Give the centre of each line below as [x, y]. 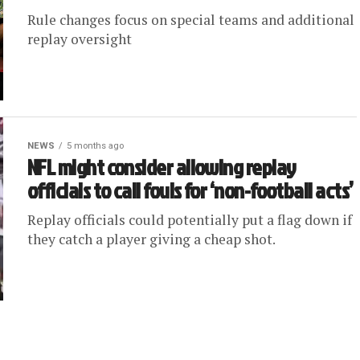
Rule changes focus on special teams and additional [191, 20]
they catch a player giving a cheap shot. [151, 239]
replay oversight [80, 39]
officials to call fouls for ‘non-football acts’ [190, 190]
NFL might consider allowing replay [162, 167]
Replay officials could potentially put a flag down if [190, 220]
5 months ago [95, 146]
